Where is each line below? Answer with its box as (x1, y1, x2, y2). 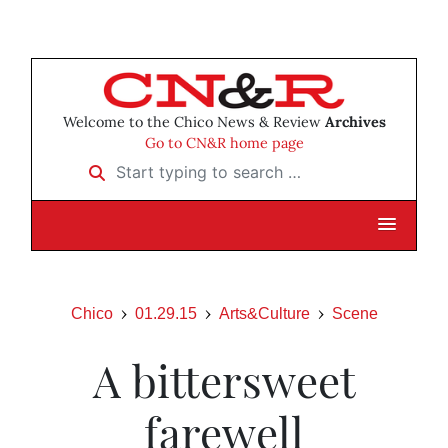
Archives (324, 113, 386, 132)
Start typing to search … (76, 155, 254, 176)
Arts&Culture (218, 305, 310, 323)
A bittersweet (92, 350, 356, 410)
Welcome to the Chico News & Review (62, 113, 325, 132)
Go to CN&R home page (144, 134, 304, 153)
